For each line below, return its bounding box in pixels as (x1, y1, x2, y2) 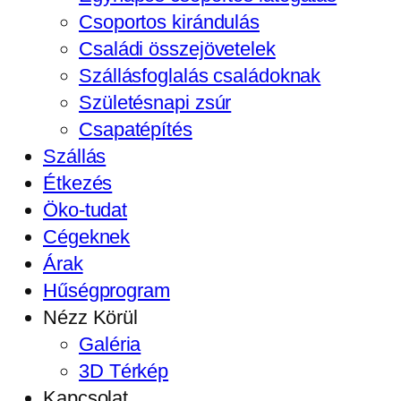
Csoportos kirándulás (79, 11, 260, 33)
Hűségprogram (43, 279, 170, 302)
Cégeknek (43, 226, 131, 248)
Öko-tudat (43, 199, 128, 221)
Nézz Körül (43, 306, 138, 328)
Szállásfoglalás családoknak (79, 64, 321, 87)
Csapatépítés (79, 118, 192, 141)
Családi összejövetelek (79, 38, 276, 60)
